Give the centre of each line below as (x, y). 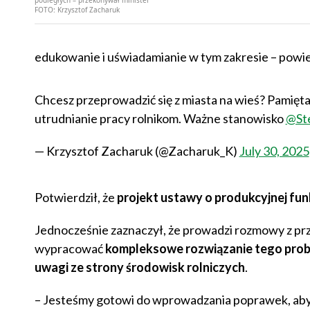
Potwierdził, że (75, 198)
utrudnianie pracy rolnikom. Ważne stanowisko (160, 119)
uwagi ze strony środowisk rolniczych (139, 267)
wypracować (70, 249)
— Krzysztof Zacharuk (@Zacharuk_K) (137, 151)
